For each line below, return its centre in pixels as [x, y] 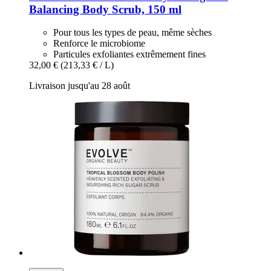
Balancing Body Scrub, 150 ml [105, 9]
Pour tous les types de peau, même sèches [132, 33]
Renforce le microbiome [99, 44]
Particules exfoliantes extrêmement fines [129, 54]
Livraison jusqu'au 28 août [80, 86]
